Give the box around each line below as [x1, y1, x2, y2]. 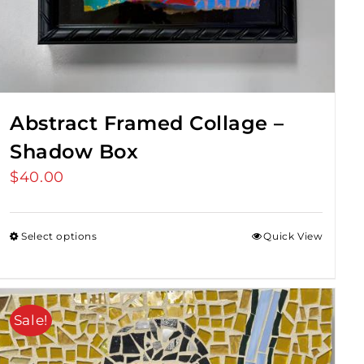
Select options [21, 230, 97, 243]
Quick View [263, 230, 323, 243]
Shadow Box [10, 140, 139, 164]
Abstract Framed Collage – [10, 111, 284, 136]
